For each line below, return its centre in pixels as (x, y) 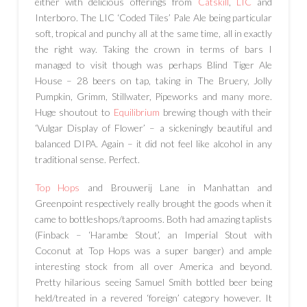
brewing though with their (216, 112)
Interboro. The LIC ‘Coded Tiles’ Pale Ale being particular (153, 17)
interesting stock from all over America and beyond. (153, 266)
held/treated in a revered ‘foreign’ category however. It (153, 297)
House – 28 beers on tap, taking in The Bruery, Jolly (153, 80)
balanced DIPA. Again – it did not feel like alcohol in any (153, 143)
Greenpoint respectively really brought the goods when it (153, 203)
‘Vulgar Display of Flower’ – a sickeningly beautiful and (153, 127)
